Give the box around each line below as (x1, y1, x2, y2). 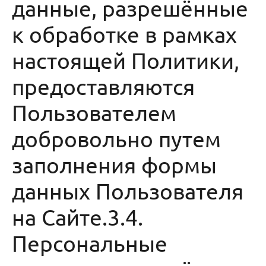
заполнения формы (12, 151, 217, 178)
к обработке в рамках (12, 21, 237, 47)
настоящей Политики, (12, 47, 239, 73)
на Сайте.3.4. (12, 204, 143, 230)
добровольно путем (12, 125, 221, 151)
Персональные (12, 230, 167, 256)
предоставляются (12, 73, 195, 99)
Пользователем (12, 99, 176, 125)
